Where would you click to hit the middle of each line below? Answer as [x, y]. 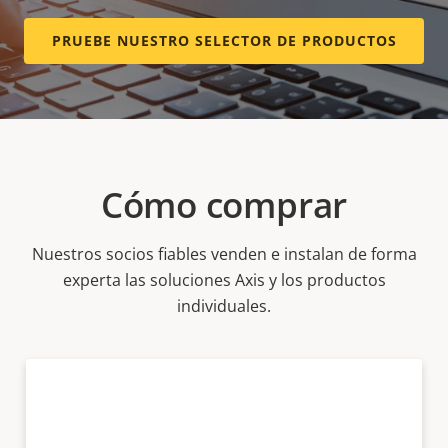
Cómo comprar [224, 205]
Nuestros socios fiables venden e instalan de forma [224, 254]
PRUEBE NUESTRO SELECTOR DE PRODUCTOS [224, 41]
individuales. [224, 306]
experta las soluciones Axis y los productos [224, 280]
